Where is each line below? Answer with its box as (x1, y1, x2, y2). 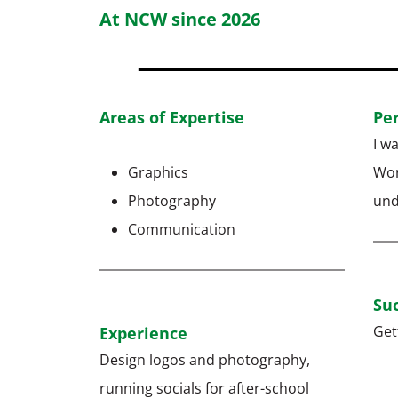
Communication (128, 219, 235, 239)
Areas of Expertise (99, 107, 244, 128)
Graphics (128, 163, 188, 182)
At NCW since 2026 (99, 7, 260, 31)
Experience (99, 322, 187, 344)
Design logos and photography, (99, 350, 310, 370)
